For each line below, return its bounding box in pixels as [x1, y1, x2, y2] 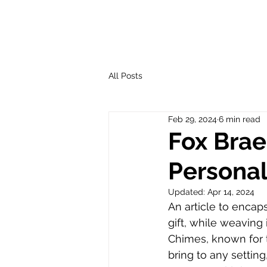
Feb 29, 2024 [168, 114, 217, 124]
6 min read [219, 114, 260, 124]
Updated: [168, 187, 207, 197]
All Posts [108, 71, 142, 81]
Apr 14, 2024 [207, 187, 254, 197]
